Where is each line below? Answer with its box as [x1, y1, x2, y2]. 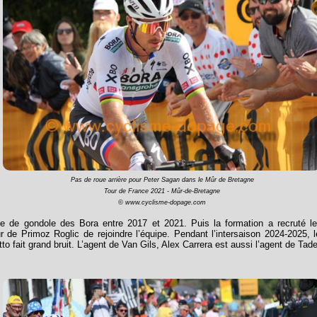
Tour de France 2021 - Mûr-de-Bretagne [104, 188, 220, 195]
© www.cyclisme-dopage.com [118, 199, 206, 207]
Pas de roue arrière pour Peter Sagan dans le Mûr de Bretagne [70, 176, 254, 184]
